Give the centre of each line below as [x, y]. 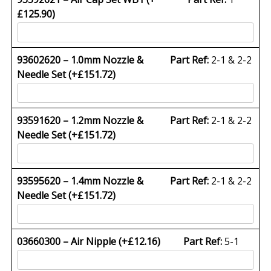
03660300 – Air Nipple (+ [73, 241]
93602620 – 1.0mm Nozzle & [80, 60]
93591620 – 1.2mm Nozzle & [80, 120]
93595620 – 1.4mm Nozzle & [80, 181]
